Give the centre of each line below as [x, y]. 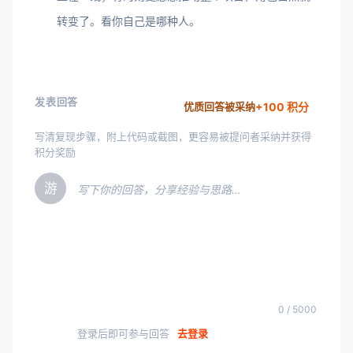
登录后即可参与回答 [125, 333]
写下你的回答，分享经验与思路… [159, 190]
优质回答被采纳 [219, 106]
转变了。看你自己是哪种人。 [128, 21]
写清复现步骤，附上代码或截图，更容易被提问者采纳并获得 [173, 136]
